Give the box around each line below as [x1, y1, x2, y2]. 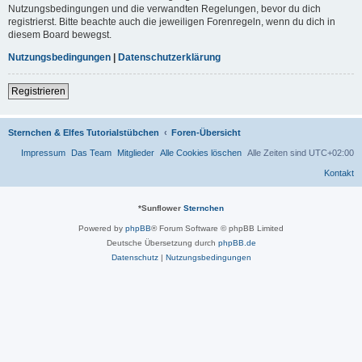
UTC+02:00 [309, 147, 354, 158]
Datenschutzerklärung [118, 51, 221, 63]
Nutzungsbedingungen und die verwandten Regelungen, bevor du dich [8, 2, 321, 15]
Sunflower [141, 203, 183, 213]
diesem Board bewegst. [8, 28, 112, 40]
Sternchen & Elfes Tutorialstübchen [8, 127, 159, 137]
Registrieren [11, 85, 65, 97]
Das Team [71, 147, 112, 158]
